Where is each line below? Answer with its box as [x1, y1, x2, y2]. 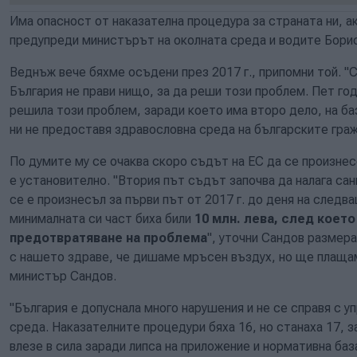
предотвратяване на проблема [10, 229, 207, 245]
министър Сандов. [10, 268, 116, 284]
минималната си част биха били [10, 210, 194, 226]
